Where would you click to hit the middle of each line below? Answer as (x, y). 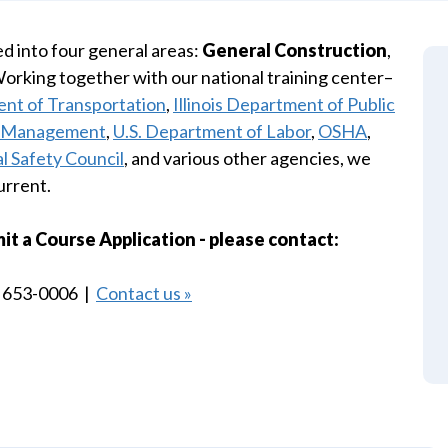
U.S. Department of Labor (212, 131)
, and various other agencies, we (247, 158)
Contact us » (144, 293)
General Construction (294, 50)
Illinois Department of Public (284, 104)
